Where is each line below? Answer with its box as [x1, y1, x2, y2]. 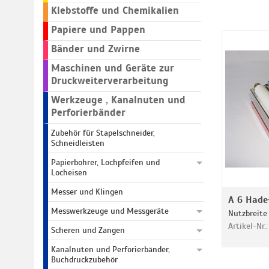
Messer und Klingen [51, 187, 123, 197]
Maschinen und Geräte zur [51, 62, 174, 74]
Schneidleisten [51, 138, 104, 148]
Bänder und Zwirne [51, 43, 140, 55]
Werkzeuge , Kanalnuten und [51, 94, 186, 106]
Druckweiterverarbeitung [51, 74, 169, 87]
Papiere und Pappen [51, 23, 145, 36]
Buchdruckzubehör [51, 255, 118, 265]
